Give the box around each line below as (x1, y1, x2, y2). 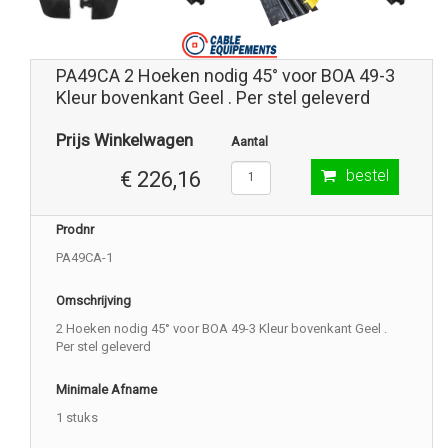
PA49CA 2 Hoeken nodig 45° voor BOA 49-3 (56, 64, 395, 86)
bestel (346, 165, 389, 185)
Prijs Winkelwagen (56, 129, 193, 150)
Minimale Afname (56, 381, 157, 397)
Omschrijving (56, 292, 131, 308)
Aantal (231, 133, 268, 149)
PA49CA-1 (56, 249, 113, 265)
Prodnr (56, 221, 94, 237)
